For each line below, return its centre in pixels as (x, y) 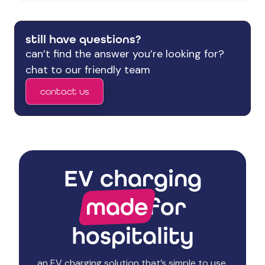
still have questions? (83, 39)
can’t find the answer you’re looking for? (125, 54)
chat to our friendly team (88, 70)
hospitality (132, 236)
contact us (64, 92)
